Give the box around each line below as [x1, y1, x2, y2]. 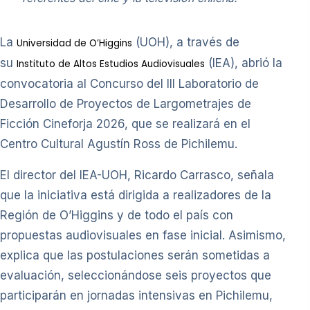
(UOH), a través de [132, 35, 239, 50]
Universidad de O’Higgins [17, 37, 132, 51]
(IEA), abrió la [205, 56, 282, 71]
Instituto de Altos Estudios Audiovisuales [17, 57, 205, 71]
